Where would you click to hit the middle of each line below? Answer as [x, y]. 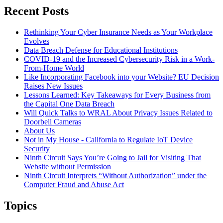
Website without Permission [67, 167]
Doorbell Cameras [53, 122]
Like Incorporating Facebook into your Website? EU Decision [121, 77]
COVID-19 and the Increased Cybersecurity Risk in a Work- [119, 59]
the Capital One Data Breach [69, 104]
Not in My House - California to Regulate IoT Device [108, 140]
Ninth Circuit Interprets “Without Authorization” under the [115, 176]
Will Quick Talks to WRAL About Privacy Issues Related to [118, 113]
